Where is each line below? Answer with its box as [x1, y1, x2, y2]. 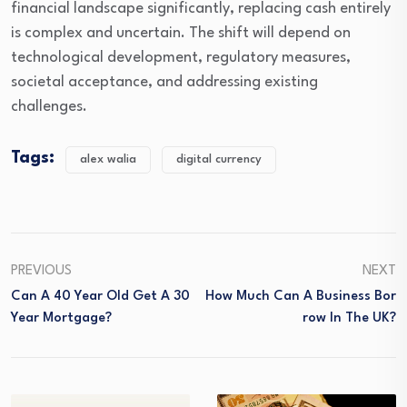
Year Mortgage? [11, 312, 112, 326]
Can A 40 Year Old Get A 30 [11, 290, 190, 304]
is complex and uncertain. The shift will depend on [11, 25, 351, 42]
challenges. [11, 99, 87, 115]
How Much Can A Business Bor [205, 290, 396, 304]
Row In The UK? [303, 312, 396, 326]
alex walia [80, 154, 136, 166]
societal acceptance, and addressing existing [11, 74, 318, 91]
